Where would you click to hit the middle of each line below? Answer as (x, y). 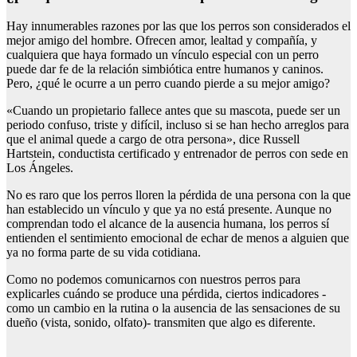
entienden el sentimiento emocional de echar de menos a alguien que (178, 237)
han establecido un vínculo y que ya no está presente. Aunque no (169, 209)
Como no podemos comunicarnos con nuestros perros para (153, 279)
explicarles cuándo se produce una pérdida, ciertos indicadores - (166, 293)
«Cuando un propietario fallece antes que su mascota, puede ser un (173, 110)
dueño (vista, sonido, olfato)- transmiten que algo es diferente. (161, 322)
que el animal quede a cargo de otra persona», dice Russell (153, 139)
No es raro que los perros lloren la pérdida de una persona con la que (178, 194)
